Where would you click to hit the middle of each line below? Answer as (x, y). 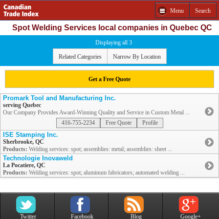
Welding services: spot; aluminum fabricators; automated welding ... (106, 173)
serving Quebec (22, 105)
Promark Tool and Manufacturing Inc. (59, 98)
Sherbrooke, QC (23, 142)
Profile (150, 123)
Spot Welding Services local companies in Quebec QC (112, 28)
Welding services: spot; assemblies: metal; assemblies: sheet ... (100, 149)
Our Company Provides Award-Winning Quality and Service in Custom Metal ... (96, 113)
